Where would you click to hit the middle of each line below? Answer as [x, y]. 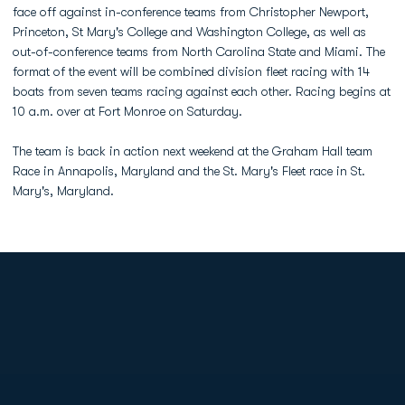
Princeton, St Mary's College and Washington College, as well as [189, 32]
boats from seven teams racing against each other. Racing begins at [202, 91]
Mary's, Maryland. [65, 191]
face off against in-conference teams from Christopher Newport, [191, 12]
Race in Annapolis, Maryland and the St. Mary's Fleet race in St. [189, 171]
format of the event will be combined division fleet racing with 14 [191, 71]
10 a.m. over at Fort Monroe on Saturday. [127, 111]
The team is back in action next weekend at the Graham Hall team [193, 151]
